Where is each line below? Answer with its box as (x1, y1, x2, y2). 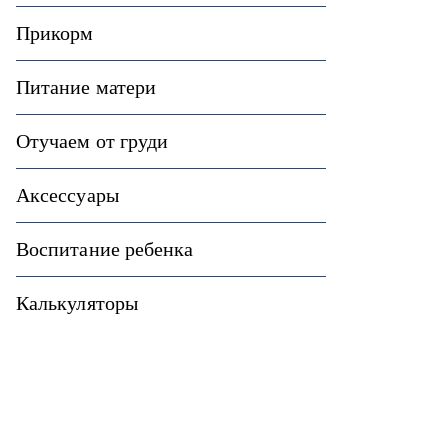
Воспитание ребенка (16, 238, 194, 260)
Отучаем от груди (16, 130, 169, 152)
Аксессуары (16, 184, 119, 206)
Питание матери (16, 76, 157, 98)
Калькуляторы (16, 292, 138, 314)
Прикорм (16, 22, 94, 44)
